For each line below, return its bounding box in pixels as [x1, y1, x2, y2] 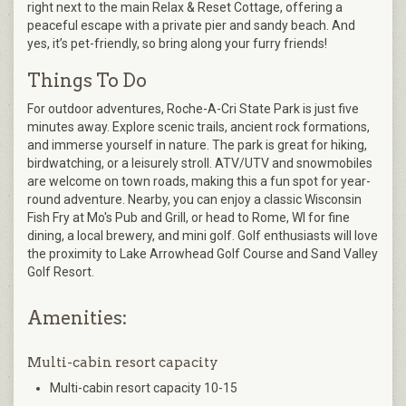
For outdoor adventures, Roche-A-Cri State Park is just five [27, 101, 359, 116]
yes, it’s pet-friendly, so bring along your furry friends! [27, 35, 327, 51]
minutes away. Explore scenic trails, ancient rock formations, [27, 119, 370, 134]
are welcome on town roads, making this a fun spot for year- [27, 173, 371, 188]
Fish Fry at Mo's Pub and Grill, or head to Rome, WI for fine [27, 209, 350, 225]
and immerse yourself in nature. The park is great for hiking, [27, 137, 367, 152]
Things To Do [27, 69, 147, 92]
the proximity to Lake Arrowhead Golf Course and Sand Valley [27, 246, 378, 261]
